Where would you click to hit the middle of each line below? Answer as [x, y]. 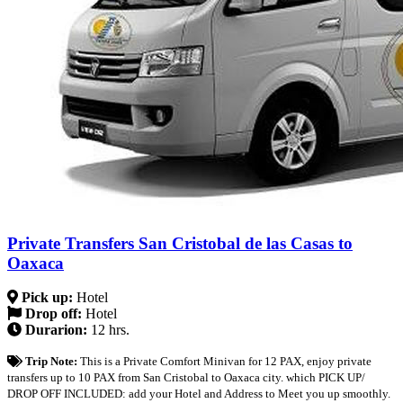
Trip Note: [52, 362]
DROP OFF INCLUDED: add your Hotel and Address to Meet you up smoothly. [199, 394]
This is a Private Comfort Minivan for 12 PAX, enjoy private [225, 362]
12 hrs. [110, 330]
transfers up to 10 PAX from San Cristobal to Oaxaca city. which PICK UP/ [186, 378]
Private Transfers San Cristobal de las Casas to [180, 243]
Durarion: [56, 330]
